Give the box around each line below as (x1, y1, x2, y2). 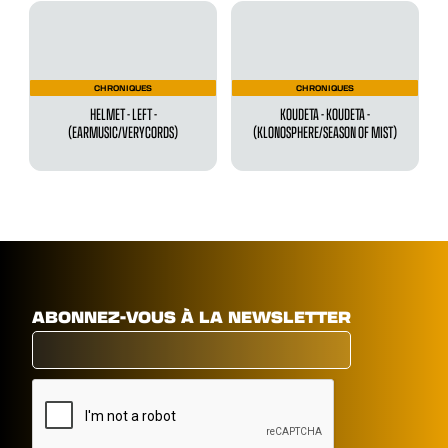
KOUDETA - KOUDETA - (279, 102, 370, 126)
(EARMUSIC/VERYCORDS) (68, 120, 179, 144)
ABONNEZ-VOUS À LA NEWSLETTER (32, 304, 352, 328)
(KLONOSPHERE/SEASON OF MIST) (252, 120, 397, 144)
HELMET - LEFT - (89, 102, 157, 126)
